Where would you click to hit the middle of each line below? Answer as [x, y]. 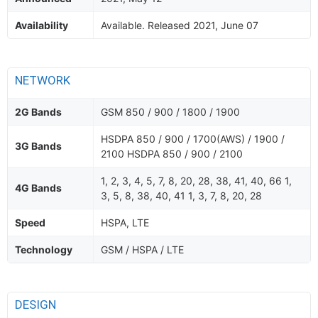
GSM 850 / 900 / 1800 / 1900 [170, 112]
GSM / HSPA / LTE [142, 250]
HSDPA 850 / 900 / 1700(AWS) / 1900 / [193, 139]
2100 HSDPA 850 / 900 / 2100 [172, 154]
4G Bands [38, 188]
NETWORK [44, 80]
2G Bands [38, 112]
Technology [44, 250]
